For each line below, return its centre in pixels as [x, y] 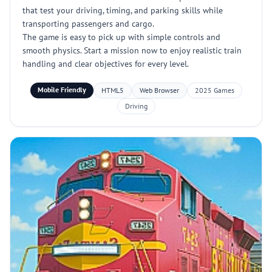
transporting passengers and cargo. [88, 24]
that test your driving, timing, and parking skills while [123, 10]
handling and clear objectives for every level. [106, 64]
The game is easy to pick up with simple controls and [121, 37]
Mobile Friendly [62, 90]
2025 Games [214, 90]
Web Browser [159, 90]
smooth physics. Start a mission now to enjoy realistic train [132, 50]
